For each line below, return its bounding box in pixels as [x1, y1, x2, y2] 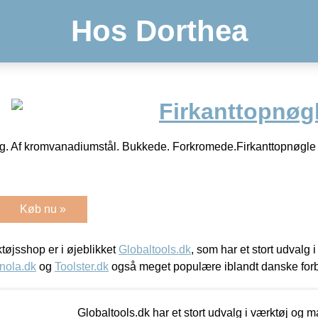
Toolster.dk [55, 260, 109, 273]
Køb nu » [20, 202, 66, 215]
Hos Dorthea [70, 14, 248, 48]
